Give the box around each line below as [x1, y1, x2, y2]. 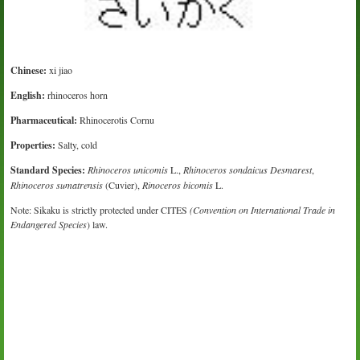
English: [10, 88, 46, 103]
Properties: [10, 138, 59, 153]
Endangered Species [10, 218, 88, 231]
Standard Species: [10, 163, 88, 178]
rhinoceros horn [45, 88, 108, 102]
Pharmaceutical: [10, 113, 78, 128]
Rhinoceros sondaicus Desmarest [183, 163, 313, 177]
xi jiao [47, 63, 73, 77]
